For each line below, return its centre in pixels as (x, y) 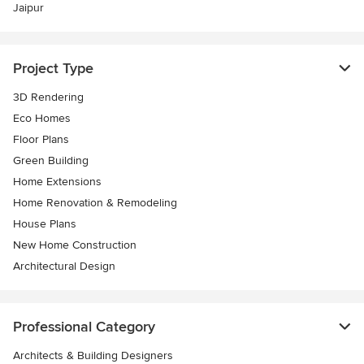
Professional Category (84, 326)
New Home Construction (75, 245)
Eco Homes (42, 118)
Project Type (53, 68)
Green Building (51, 160)
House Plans (45, 223)
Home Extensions (57, 181)
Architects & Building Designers (93, 355)
